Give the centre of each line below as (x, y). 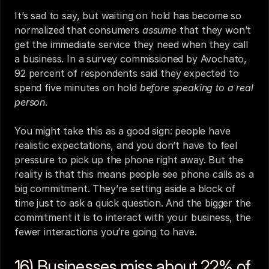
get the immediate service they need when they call (131, 44)
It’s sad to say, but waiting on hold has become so (128, 16)
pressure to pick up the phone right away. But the (129, 160)
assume (159, 30)
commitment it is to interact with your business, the (133, 217)
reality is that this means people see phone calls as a (134, 174)
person (30, 102)
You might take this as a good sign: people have (122, 131)
